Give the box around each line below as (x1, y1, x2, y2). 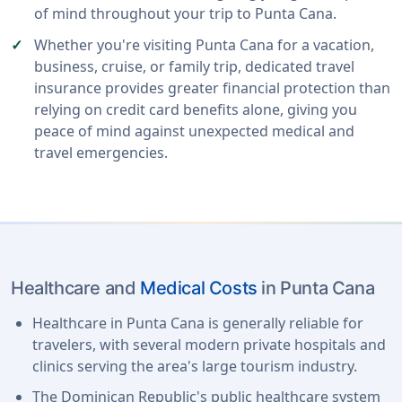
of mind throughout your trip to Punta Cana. (34, 4, 337, 24)
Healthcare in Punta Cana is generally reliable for (32, 312, 363, 333)
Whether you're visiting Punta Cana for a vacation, (34, 34, 375, 55)
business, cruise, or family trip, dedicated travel (34, 56, 355, 76)
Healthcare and (11, 276, 140, 299)
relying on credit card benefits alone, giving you (34, 99, 358, 119)
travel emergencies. (34, 142, 169, 162)
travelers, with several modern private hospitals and (32, 334, 386, 354)
